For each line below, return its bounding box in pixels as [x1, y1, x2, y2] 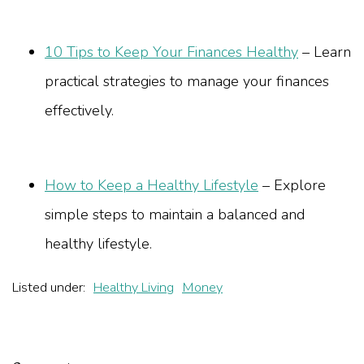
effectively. [45, 101, 114, 121]
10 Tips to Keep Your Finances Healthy [45, 42, 298, 63]
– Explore [258, 175, 326, 196]
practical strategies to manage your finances [45, 71, 329, 92]
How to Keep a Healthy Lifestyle [45, 175, 258, 196]
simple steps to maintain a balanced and [45, 205, 305, 225]
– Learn [298, 42, 351, 63]
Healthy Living [93, 279, 174, 297]
